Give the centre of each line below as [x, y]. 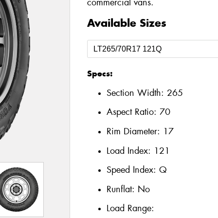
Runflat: [122, 189]
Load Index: [130, 151]
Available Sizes [127, 23]
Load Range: [130, 209]
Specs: [100, 74]
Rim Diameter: [135, 131]
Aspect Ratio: [133, 112]
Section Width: [136, 93]
